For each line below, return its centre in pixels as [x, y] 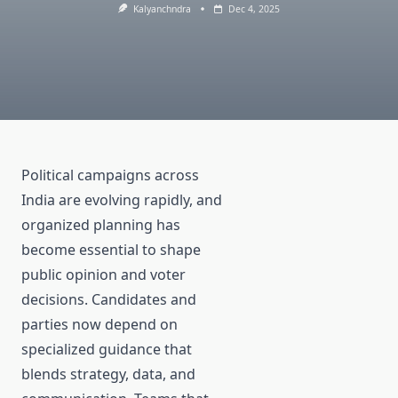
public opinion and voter [103, 275]
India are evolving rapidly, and [122, 200]
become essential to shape [111, 250]
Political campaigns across [110, 175]
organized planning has [101, 225]
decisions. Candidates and [109, 300]
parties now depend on [99, 325]
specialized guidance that [107, 350]
